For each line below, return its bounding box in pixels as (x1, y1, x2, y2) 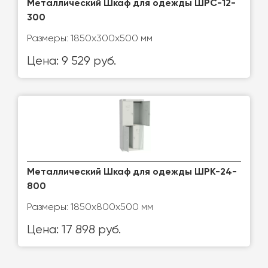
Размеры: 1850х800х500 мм (27, 201, 153, 212)
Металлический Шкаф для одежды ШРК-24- (27, 167, 237, 177)
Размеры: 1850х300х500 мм (27, 32, 153, 44)
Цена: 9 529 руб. (27, 55, 116, 68)
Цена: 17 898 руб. (27, 224, 121, 236)
